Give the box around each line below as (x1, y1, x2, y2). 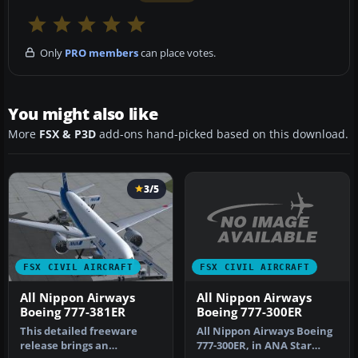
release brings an (20, 339, 109, 353)
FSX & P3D (39, 126, 96, 141)
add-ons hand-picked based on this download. (96, 126, 348, 141)
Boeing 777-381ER (20, 304, 125, 320)
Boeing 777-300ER (197, 304, 302, 320)
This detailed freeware (20, 324, 137, 339)
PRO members (65, 45, 138, 60)
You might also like (8, 102, 158, 125)
